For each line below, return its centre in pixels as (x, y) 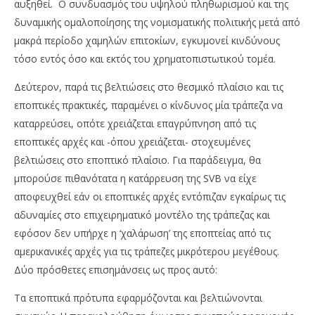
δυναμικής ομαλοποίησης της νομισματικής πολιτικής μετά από (157, 22)
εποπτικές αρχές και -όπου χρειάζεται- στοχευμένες (132, 142)
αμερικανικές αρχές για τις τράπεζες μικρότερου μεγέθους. (147, 252)
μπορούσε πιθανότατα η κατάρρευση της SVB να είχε (135, 179)
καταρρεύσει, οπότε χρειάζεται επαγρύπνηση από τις (135, 124)
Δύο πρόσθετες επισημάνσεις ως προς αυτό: (116, 270)
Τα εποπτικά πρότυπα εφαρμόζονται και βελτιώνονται (138, 298)
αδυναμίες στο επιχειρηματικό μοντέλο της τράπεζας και (142, 215)
